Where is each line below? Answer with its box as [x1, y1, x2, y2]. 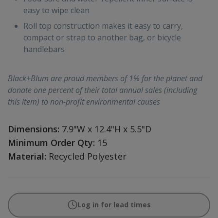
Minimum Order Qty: [8, 136, 95, 148]
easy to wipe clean [23, 4, 90, 16]
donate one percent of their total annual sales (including [8, 84, 197, 95]
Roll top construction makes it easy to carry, [23, 20, 183, 31]
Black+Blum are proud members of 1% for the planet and [8, 73, 202, 84]
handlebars [23, 43, 65, 54]
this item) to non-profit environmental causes [8, 96, 160, 107]
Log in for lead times [77, 200, 151, 210]
